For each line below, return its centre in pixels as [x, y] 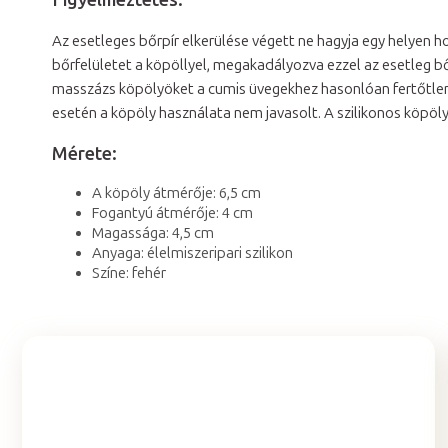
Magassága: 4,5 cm [153, 232]
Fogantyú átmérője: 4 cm [172, 212]
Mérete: [84, 153]
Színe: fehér [129, 272]
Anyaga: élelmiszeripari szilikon [192, 252]
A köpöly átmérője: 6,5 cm [176, 192]
